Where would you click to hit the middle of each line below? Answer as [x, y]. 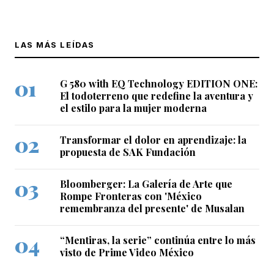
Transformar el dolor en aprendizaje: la [153, 140]
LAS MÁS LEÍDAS [55, 45]
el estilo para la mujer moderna [133, 108]
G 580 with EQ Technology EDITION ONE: [159, 84]
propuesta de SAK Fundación [128, 152]
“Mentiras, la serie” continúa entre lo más [158, 240]
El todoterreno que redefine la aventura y [157, 96]
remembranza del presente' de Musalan [152, 208]
